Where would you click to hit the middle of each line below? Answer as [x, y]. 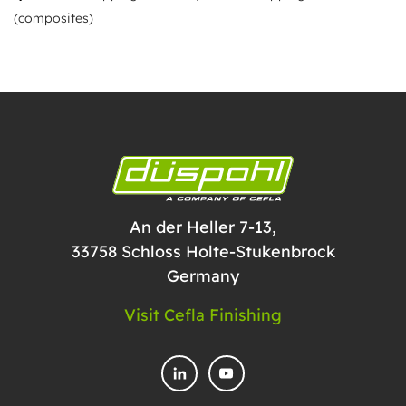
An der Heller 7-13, [203, 227]
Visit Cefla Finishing [203, 315]
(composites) [53, 19]
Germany [203, 276]
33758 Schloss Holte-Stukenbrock [203, 252]
